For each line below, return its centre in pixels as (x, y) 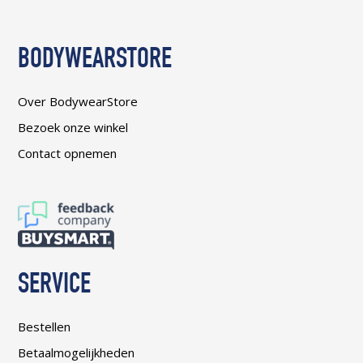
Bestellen (45, 327)
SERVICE (55, 287)
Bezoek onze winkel (73, 128)
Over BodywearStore (78, 102)
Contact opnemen (68, 154)
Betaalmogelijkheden (77, 353)
